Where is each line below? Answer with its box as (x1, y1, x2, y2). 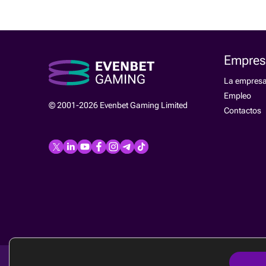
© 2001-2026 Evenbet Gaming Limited (49, 100, 188, 110)
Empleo (223, 91, 251, 100)
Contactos (223, 106, 261, 115)
